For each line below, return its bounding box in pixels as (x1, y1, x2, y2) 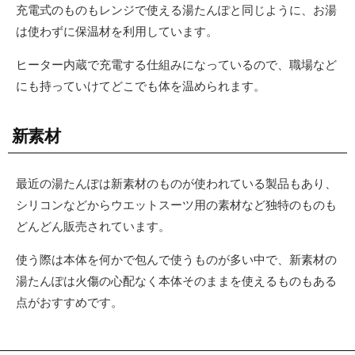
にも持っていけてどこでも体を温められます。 (16, 78, 265, 94)
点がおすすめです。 (16, 294, 123, 310)
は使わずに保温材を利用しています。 (16, 23, 218, 39)
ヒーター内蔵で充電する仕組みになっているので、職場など (16, 56, 337, 72)
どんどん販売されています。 (16, 218, 170, 234)
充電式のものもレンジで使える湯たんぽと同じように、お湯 (16, 2, 337, 17)
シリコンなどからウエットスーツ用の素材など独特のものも (16, 197, 337, 212)
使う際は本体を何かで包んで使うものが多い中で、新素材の (16, 251, 337, 267)
